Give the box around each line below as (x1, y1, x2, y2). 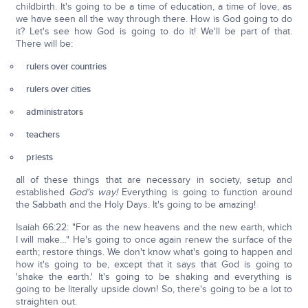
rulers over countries (26, 61, 107, 72)
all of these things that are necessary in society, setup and (15, 174, 293, 186)
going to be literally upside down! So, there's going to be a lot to (15, 283, 293, 295)
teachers (26, 129, 60, 140)
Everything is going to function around (118, 186, 293, 198)
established (15, 186, 69, 198)
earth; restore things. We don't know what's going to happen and (15, 246, 293, 258)
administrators (26, 107, 84, 118)
